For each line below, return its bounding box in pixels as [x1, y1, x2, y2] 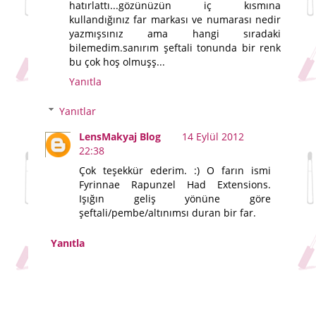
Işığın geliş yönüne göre [79, 191, 271, 205]
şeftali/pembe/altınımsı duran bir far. [79, 205, 257, 219]
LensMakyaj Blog [79, 129, 162, 143]
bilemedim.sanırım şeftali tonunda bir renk [69, 41, 281, 55]
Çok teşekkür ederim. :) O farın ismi [79, 163, 271, 177]
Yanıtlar [59, 104, 97, 118]
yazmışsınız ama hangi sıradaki [69, 27, 281, 41]
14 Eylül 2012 [182, 129, 245, 143]
